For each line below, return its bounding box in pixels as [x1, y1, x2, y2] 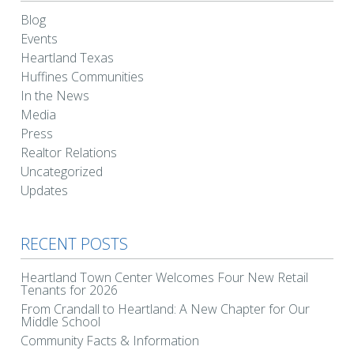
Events [21, 29, 58, 47]
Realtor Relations [21, 143, 117, 161]
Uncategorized [21, 162, 103, 180]
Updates [21, 181, 68, 199]
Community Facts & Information [21, 331, 199, 349]
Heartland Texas [21, 48, 114, 66]
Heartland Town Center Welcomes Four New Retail [21, 268, 308, 286]
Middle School [21, 312, 100, 330]
